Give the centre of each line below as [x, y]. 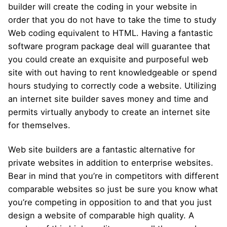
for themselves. [39, 125]
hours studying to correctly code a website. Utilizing [112, 85]
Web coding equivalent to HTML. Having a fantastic [110, 33]
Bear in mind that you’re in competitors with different [113, 176]
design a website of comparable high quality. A [101, 216]
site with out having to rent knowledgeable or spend [112, 72]
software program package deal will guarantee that [109, 46]
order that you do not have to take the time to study [112, 20]
